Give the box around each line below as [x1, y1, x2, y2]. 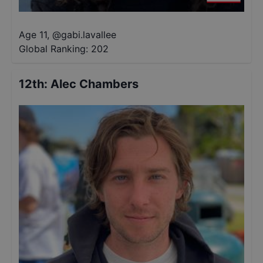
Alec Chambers [50, 77, 139, 91]
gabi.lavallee [61, 29, 116, 41]
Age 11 [19, 29, 47, 41]
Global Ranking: [19, 43, 88, 55]
